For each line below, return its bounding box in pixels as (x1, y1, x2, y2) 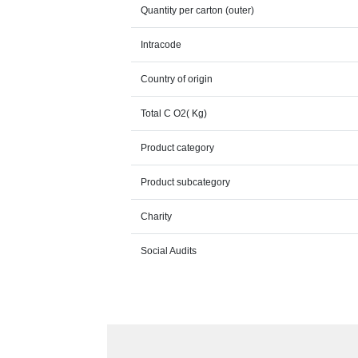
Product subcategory (141, 177, 231, 188)
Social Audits (141, 245, 197, 257)
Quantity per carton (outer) (141, 5, 255, 16)
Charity (141, 211, 173, 222)
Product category (141, 142, 215, 153)
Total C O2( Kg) (141, 108, 208, 119)
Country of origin (141, 74, 213, 85)
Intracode (141, 39, 182, 50)
